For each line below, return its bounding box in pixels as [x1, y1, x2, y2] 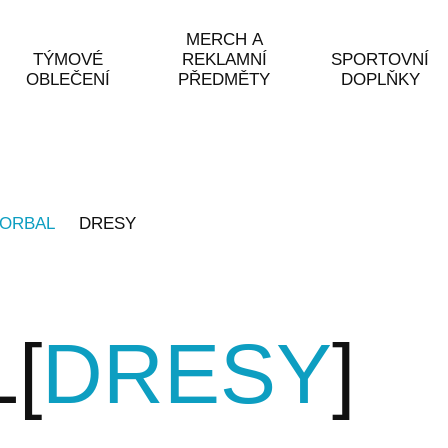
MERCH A [185, 30, 263, 49]
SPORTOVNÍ [331, 50, 429, 69]
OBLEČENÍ [26, 70, 110, 89]
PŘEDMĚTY [178, 70, 270, 89]
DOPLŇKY [340, 70, 420, 89]
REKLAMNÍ [181, 50, 267, 69]
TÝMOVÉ [33, 50, 103, 69]
